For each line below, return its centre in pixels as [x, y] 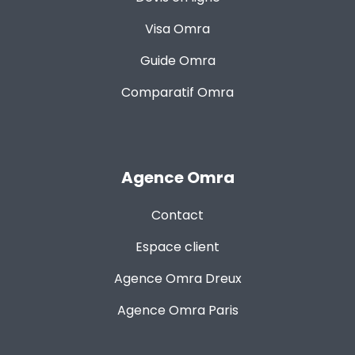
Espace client [177, 247]
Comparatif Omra [177, 92]
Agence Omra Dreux [177, 279]
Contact [177, 215]
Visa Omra [177, 29]
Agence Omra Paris [177, 310]
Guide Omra [177, 61]
